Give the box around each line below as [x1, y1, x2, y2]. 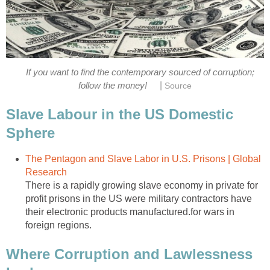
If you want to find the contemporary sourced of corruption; [25, 67, 254, 77]
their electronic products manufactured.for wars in [25, 207, 234, 218]
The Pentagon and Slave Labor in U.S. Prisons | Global [25, 154, 261, 165]
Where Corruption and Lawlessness [6, 246, 253, 262]
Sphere [6, 125, 55, 142]
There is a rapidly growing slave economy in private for [25, 180, 258, 191]
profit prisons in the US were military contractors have [25, 193, 252, 204]
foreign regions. [25, 220, 92, 231]
